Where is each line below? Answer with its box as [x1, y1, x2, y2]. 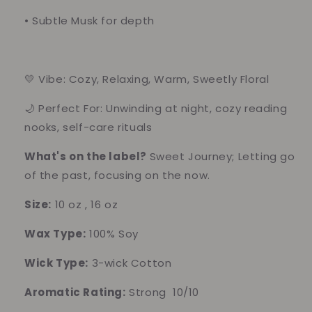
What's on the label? [24, 149, 148, 164]
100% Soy [86, 226, 139, 242]
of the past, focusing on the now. [24, 168, 210, 183]
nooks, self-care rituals [24, 120, 153, 135]
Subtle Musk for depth [32, 13, 155, 29]
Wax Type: [24, 226, 86, 242]
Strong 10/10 [125, 285, 200, 300]
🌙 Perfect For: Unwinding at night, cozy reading [24, 101, 288, 116]
